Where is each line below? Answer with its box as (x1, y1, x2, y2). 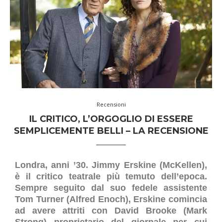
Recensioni (96, 100, 126, 108)
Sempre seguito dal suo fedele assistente (15, 182, 207, 193)
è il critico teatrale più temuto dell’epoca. (15, 171, 207, 181)
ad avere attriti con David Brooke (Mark (15, 205, 207, 216)
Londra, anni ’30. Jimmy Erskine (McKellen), (15, 160, 207, 170)
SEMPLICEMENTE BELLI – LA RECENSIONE (13, 125, 209, 136)
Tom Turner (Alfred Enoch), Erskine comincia (15, 194, 207, 204)
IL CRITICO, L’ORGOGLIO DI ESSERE (29, 113, 193, 124)
